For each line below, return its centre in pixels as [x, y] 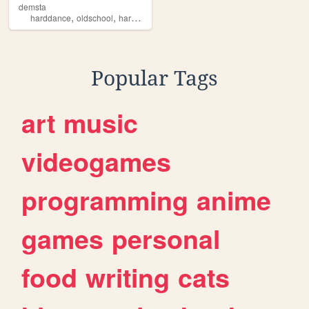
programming [105, 200]
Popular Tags [154, 78]
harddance [51, 17]
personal [166, 238]
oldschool [95, 17]
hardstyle [125, 17]
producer [203, 17]
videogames [97, 161]
